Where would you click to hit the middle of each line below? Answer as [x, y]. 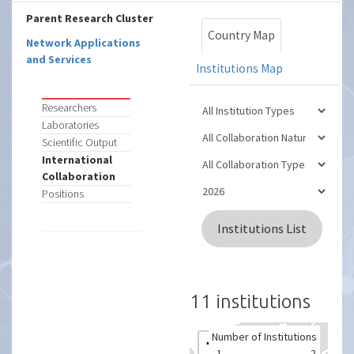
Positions [63, 194]
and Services [59, 59]
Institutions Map [239, 68]
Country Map [241, 35]
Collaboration [79, 176]
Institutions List [262, 228]
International [77, 160]
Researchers [70, 107]
